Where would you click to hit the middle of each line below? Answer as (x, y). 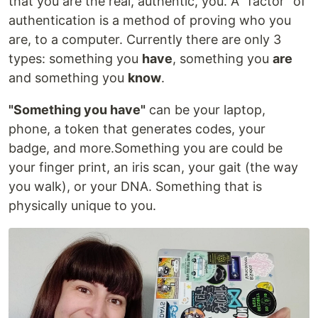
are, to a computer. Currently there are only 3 (145, 40)
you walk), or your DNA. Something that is (135, 187)
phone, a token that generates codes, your (137, 129)
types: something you (75, 59)
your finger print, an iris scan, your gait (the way (153, 168)
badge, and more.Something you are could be (146, 148)
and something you (68, 78)
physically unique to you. (82, 206)
